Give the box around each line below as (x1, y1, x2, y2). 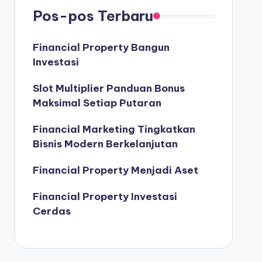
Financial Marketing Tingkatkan (32, 123, 195, 136)
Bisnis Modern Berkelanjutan (32, 137, 178, 150)
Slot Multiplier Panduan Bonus (32, 82, 185, 95)
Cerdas (32, 205, 71, 218)
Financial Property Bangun (32, 41, 170, 54)
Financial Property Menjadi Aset (32, 164, 198, 177)
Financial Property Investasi (32, 190, 177, 203)
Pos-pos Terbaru (32, 7, 153, 25)
